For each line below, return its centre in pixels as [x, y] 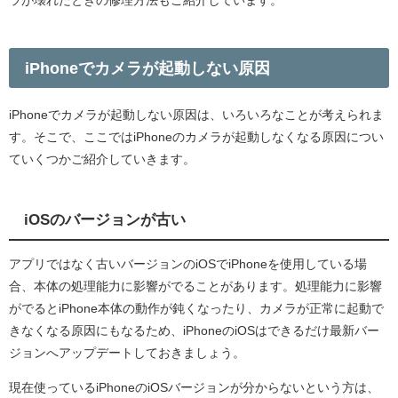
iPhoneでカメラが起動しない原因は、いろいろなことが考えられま [196, 115]
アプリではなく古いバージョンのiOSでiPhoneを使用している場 [188, 263]
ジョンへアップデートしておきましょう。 [127, 352]
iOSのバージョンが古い [104, 220]
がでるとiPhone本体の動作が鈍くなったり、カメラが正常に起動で [196, 308]
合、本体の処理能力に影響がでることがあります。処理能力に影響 [195, 286]
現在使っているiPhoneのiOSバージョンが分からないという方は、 [194, 387]
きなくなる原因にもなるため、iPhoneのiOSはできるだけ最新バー [194, 330]
